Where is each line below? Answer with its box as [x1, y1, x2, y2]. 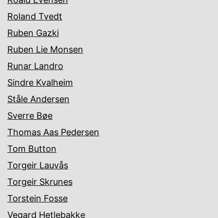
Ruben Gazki [7, 28, 59, 38]
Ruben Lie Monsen [7, 44, 83, 55]
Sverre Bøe [7, 110, 53, 121]
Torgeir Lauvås [7, 160, 68, 171]
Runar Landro [7, 61, 63, 72]
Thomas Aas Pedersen [7, 127, 99, 138]
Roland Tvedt [7, 11, 62, 22]
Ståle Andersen [7, 94, 70, 105]
